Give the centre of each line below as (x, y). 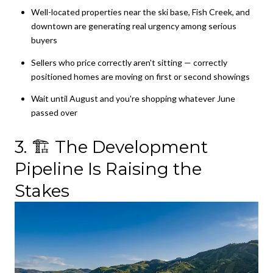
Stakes (42, 190)
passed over (54, 112)
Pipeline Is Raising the (108, 168)
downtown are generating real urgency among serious (133, 26)
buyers (44, 40)
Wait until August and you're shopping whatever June (133, 98)
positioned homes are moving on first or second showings (140, 76)
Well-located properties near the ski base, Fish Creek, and (140, 12)
